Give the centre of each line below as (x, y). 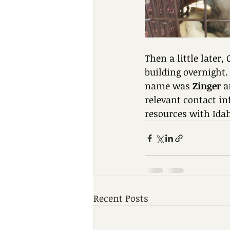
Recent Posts (121, 198)
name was (169, 86)
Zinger (207, 86)
